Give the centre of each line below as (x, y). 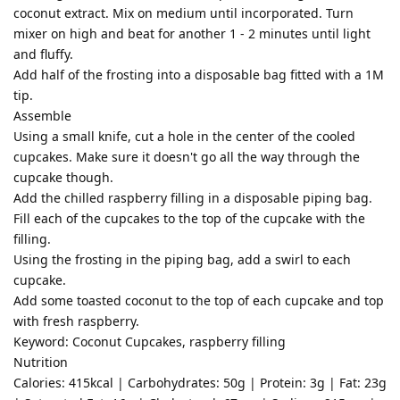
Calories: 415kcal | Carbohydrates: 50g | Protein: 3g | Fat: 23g (200, 382)
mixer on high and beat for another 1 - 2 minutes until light (192, 33)
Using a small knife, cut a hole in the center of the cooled (184, 136)
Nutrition (41, 362)
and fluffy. (43, 54)
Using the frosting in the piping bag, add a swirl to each (182, 259)
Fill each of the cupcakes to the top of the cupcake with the (189, 218)
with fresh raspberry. (76, 321)
